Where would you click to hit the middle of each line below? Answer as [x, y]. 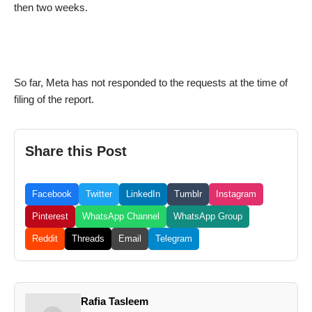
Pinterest [50, 217]
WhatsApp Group [208, 217]
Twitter [99, 194]
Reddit [45, 239]
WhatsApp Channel [121, 217]
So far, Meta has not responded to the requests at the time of [151, 83]
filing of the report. [54, 100]
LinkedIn [143, 194]
